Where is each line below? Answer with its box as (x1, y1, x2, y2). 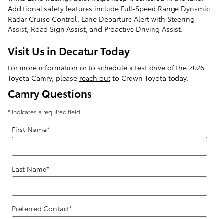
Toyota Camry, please (8, 72, 79, 83)
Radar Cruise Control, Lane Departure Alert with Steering (8, 14, 195, 24)
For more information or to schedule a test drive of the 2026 (8, 62, 204, 72)
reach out (79, 72, 110, 83)
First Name (12, 124, 47, 134)
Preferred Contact (12, 203, 69, 213)
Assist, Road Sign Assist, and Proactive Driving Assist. (8, 24, 183, 34)
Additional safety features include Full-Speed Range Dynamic (8, 3, 210, 14)
